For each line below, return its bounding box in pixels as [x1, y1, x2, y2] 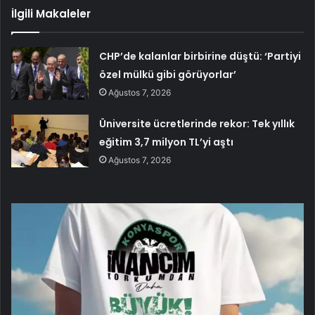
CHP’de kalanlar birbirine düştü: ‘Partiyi [99, 49, 302, 64]
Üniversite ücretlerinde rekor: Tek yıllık [99, 117, 295, 131]
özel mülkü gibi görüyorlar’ [99, 67, 237, 82]
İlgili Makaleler [11, 6, 91, 22]
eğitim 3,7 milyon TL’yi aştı [99, 135, 234, 150]
